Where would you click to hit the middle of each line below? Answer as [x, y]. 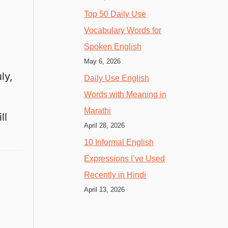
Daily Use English [117, 78]
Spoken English [113, 46]
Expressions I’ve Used [124, 158]
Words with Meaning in [125, 94]
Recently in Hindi [115, 175]
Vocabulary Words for [123, 30]
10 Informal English [119, 142]
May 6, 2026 [102, 61]
